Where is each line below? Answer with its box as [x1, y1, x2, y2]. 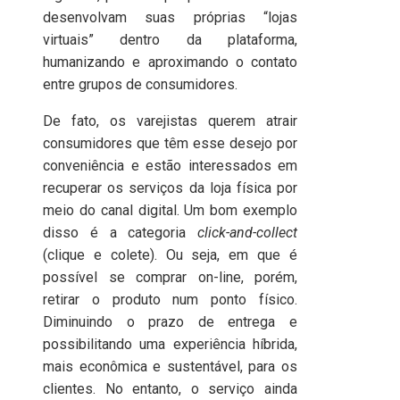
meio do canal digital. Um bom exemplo [43, 202, 298, 219]
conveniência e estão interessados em [43, 157, 298, 174]
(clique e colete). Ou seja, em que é [43, 246, 298, 263]
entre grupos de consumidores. [43, 76, 237, 93]
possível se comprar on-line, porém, [43, 269, 298, 286]
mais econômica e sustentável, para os [43, 358, 298, 375]
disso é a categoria [43, 224, 198, 241]
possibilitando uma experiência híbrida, [43, 336, 298, 353]
